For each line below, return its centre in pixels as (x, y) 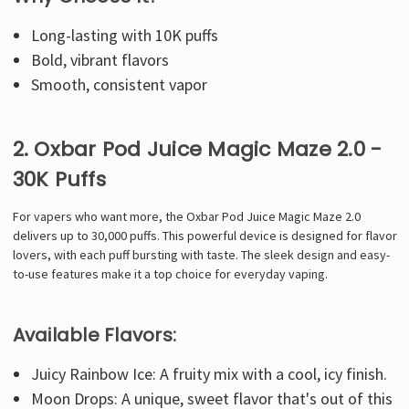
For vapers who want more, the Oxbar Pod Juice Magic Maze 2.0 (186, 216)
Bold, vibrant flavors (100, 59)
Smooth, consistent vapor (120, 84)
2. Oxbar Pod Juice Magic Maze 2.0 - (197, 149)
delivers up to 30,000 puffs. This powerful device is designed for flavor (204, 235)
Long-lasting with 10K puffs (125, 35)
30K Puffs (59, 179)
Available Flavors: (94, 335)
